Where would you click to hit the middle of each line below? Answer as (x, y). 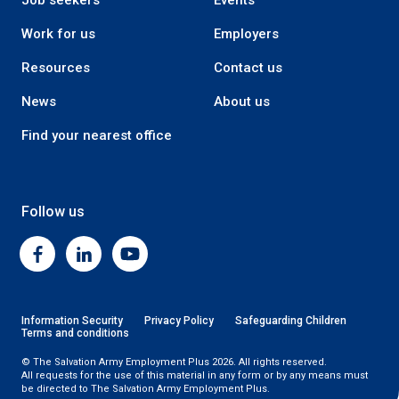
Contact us (248, 68)
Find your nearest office (97, 136)
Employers (246, 34)
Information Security (72, 321)
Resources (56, 68)
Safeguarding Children (291, 321)
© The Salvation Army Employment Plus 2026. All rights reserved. (174, 362)
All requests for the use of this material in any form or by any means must (195, 376)
